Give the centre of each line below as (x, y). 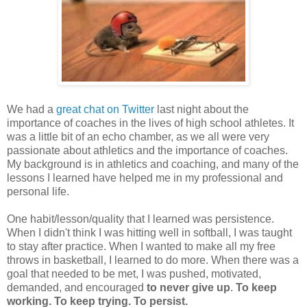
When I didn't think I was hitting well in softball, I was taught (149, 233)
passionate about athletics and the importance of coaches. (147, 151)
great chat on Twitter (105, 110)
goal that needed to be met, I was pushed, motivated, (134, 274)
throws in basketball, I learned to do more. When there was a (153, 260)
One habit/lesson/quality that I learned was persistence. (140, 219)
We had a (32, 110)
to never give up (188, 288)
